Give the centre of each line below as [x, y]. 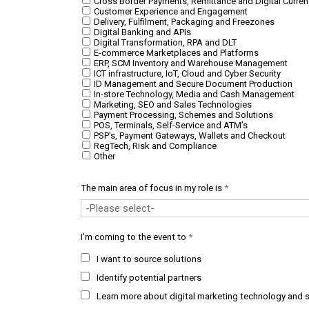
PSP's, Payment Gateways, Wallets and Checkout [189, 136]
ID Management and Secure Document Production [192, 84]
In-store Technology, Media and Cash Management [193, 94]
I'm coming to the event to [134, 237]
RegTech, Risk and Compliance [154, 146]
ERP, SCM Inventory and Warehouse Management [190, 63]
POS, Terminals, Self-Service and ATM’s [170, 125]
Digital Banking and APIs [141, 32]
